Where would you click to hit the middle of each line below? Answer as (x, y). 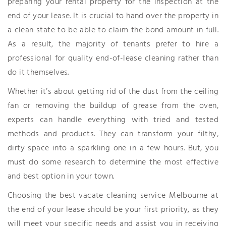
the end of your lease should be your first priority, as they (113, 210)
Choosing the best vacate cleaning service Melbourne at (113, 196)
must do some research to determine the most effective (113, 162)
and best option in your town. (61, 177)
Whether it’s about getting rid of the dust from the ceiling (113, 92)
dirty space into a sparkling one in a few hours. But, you (113, 148)
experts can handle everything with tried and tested (113, 120)
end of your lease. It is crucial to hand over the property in (113, 16)
